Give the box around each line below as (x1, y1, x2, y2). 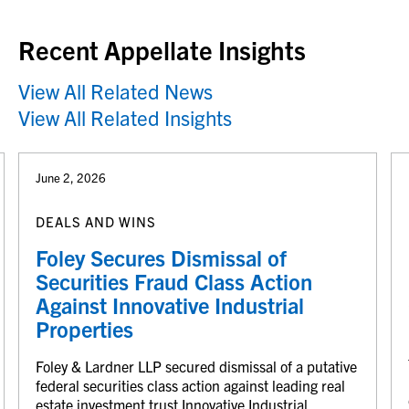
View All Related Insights (18, 103, 232, 131)
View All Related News (18, 77, 213, 104)
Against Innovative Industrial (36, 290, 304, 319)
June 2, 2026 (36, 169, 106, 185)
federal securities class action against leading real (36, 375, 345, 394)
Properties (36, 314, 133, 342)
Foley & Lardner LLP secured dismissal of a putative (36, 356, 357, 375)
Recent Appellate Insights (18, 32, 306, 66)
